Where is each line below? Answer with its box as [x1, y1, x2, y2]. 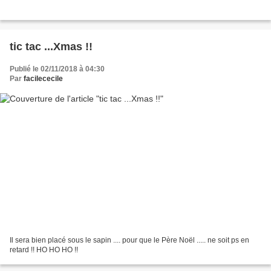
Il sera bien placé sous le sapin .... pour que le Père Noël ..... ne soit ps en [10, 236, 249, 245]
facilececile [24, 74, 63, 83]
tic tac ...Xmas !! [10, 40, 93, 53]
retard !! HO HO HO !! [10, 246, 78, 255]
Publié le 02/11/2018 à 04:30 [10, 64, 105, 73]
